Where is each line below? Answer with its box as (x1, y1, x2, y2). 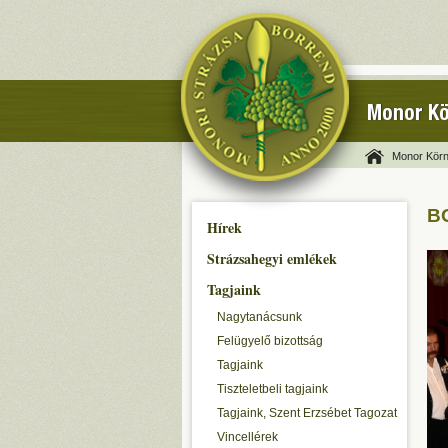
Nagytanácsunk (217, 310, 302, 324)
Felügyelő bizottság (217, 334, 323, 348)
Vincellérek (217, 430, 278, 444)
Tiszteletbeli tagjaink (217, 382, 328, 396)
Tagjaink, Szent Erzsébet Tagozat (217, 406, 397, 420)
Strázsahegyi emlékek (207, 248, 337, 269)
